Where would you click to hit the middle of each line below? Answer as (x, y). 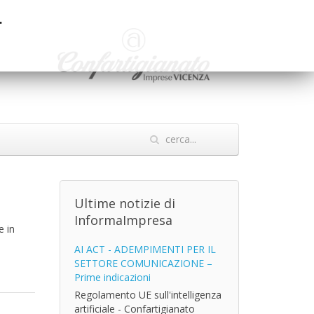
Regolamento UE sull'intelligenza (148, 295)
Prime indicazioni (112, 277)
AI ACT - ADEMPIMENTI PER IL (145, 249)
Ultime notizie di (124, 203)
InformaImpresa (123, 220)
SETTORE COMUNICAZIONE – (143, 263)
